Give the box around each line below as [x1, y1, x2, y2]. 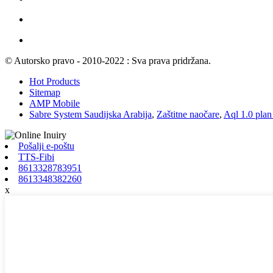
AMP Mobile [29, 97, 80, 108]
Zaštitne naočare [157, 108, 219, 119]
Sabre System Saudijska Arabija [29, 108, 152, 119]
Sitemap [29, 87, 60, 97]
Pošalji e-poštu [18, 140, 74, 151]
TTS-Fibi [18, 151, 54, 162]
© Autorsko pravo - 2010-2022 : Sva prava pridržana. [5, 55, 211, 66]
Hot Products [29, 76, 80, 87]
